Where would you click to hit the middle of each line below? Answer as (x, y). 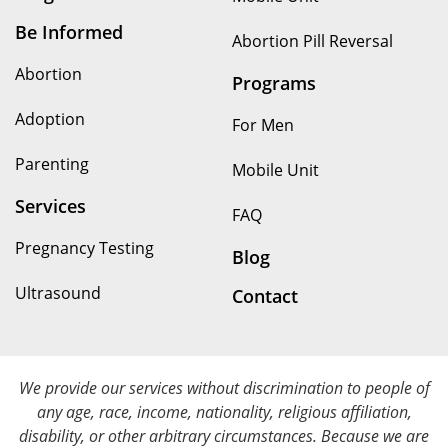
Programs (274, 83)
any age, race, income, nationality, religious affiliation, (224, 412)
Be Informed (69, 32)
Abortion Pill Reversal (312, 41)
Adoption (50, 119)
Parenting (52, 164)
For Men (263, 125)
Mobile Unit (275, 170)
